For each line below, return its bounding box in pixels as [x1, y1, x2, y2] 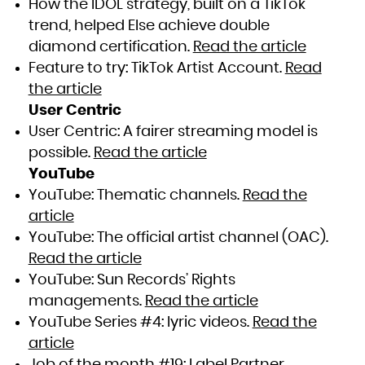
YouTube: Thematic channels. [28, 188, 243, 204]
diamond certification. [28, 40, 193, 55]
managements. [28, 294, 145, 310]
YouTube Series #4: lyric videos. [28, 315, 253, 331]
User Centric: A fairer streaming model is [28, 125, 318, 140]
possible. [28, 146, 94, 161]
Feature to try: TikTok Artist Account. [28, 61, 285, 77]
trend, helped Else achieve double [28, 19, 270, 34]
